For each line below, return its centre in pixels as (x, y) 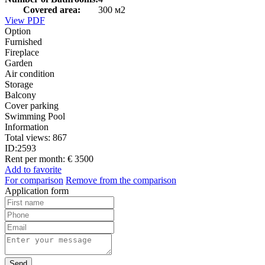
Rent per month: (35, 159)
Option (18, 31)
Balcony (20, 95)
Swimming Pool (35, 116)
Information (27, 127)
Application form (37, 190)
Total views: (29, 137)
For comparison (34, 180)
